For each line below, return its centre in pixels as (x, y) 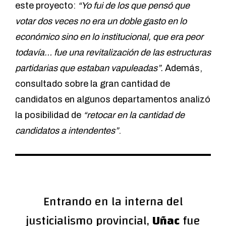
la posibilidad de (49, 115)
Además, (184, 68)
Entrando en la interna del (113, 202)
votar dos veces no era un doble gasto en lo (101, 21)
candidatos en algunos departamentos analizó (113, 100)
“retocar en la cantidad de (134, 115)
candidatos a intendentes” (67, 131)
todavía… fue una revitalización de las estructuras (113, 53)
